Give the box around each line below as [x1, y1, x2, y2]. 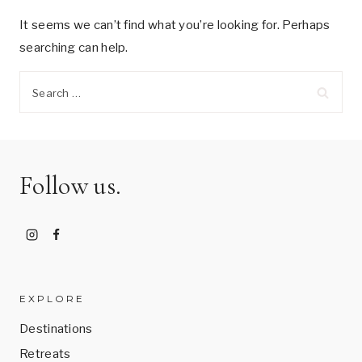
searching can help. [19, 40, 128, 55]
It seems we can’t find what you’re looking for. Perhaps [19, 18, 330, 32]
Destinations [19, 321, 93, 336]
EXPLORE [19, 293, 85, 305]
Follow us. [19, 170, 122, 201]
